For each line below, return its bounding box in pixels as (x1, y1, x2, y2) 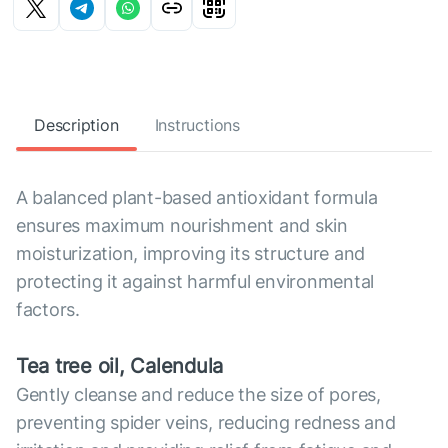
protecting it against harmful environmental (16, 271, 375, 292)
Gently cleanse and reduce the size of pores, (16, 384, 381, 405)
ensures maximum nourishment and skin (16, 215, 348, 236)
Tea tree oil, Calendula (16, 354, 224, 378)
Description (34, 115, 119, 135)
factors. (16, 299, 80, 320)
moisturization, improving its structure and (16, 243, 366, 264)
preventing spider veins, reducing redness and (16, 412, 396, 433)
